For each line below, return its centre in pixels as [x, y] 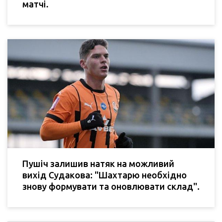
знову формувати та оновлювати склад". [111, 186]
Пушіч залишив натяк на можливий [98, 163]
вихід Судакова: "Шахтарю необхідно [105, 175]
